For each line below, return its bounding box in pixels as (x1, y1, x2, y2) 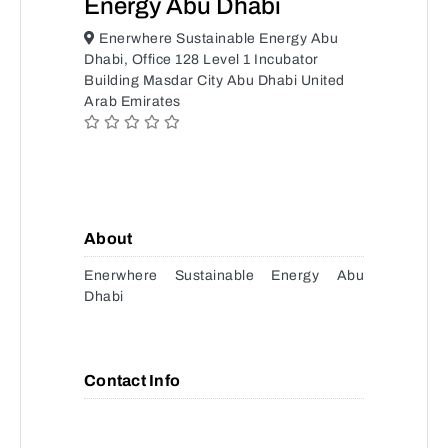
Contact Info (84, 372, 180, 389)
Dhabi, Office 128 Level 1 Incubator (84, 52, 319, 67)
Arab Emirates (84, 94, 181, 109)
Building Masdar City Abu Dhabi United (84, 73, 345, 88)
